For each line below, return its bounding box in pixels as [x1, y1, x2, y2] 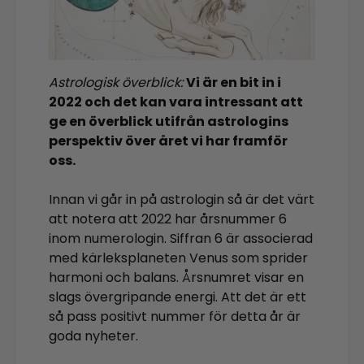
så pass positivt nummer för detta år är [49, 307, 301, 327]
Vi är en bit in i [186, 73, 281, 93]
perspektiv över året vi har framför [49, 132, 288, 151]
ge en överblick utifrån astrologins [49, 112, 288, 132]
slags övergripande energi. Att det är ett [49, 288, 306, 307]
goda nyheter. [49, 327, 138, 346]
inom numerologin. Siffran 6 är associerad [49, 229, 313, 249]
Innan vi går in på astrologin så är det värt [49, 190, 314, 210]
